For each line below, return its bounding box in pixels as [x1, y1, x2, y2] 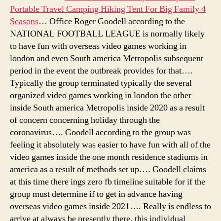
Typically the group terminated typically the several [10, 77, 192, 89]
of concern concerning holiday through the [10, 114, 160, 126]
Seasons [10, 15, 38, 27]
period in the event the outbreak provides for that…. [10, 65, 193, 76]
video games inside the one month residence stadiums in [10, 151, 208, 163]
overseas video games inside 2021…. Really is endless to [10, 200, 211, 212]
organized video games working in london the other [10, 89, 191, 101]
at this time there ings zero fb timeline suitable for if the [10, 176, 205, 187]
